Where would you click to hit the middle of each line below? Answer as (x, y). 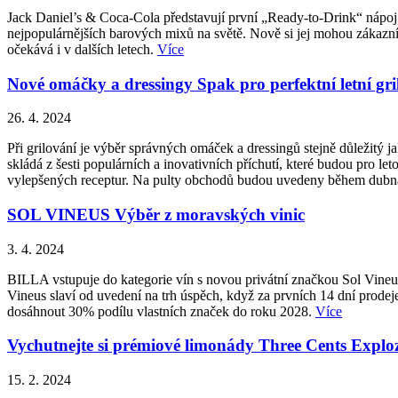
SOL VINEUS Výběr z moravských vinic (156, 214)
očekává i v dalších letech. (82, 49)
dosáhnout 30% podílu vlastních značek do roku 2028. (161, 311)
